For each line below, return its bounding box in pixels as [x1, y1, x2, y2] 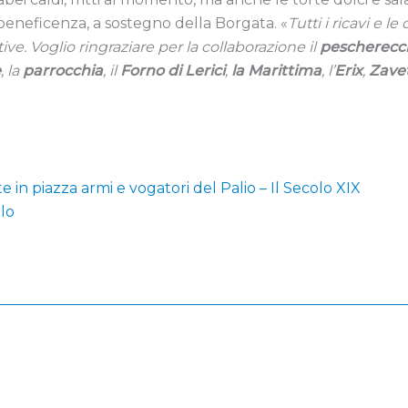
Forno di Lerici [120, 61, 225, 79]
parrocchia [23, 61, 103, 79]
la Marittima [231, 61, 321, 79]
